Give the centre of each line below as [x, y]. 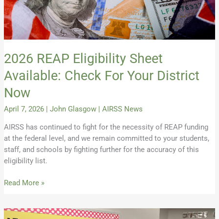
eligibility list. [25, 161]
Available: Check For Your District [101, 76]
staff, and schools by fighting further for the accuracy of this [101, 149]
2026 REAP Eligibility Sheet [83, 58]
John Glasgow [74, 109]
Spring [13, 213]
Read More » [24, 183]
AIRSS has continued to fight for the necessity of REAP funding [106, 127]
